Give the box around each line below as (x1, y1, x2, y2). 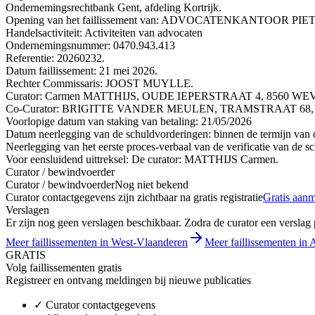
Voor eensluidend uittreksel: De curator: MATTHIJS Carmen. (6, 153, 278, 165)
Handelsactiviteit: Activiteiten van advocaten (6, 26, 202, 39)
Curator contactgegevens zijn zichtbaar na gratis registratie (6, 191, 263, 203)
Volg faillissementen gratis (6, 261, 122, 274)
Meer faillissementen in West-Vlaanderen (6, 236, 188, 248)
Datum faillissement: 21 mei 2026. (6, 64, 157, 77)
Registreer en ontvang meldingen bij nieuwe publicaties (6, 274, 251, 286)
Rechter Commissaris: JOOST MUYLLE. (6, 77, 193, 89)
